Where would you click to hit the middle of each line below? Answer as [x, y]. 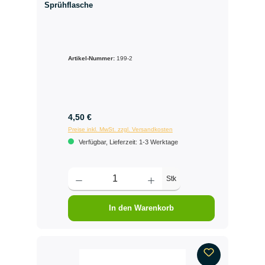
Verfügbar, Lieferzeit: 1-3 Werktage [127, 142]
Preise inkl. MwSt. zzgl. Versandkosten [120, 130]
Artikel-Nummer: [92, 59]
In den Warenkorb [141, 208]
